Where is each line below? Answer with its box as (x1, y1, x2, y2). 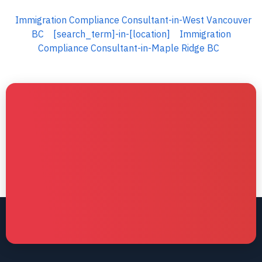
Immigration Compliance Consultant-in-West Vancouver (15, 14, 251, 26)
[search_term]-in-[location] (53, 28, 170, 40)
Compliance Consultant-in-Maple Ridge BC (38, 42, 219, 54)
